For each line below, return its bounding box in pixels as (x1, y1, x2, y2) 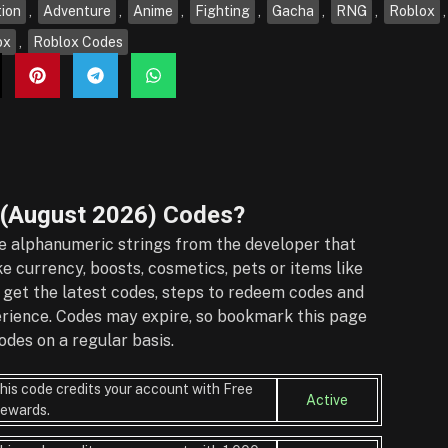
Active (306, 391, 349, 408)
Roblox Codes (33, 34, 123, 50)
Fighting (195, 3, 250, 19)
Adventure (43, 3, 111, 19)
